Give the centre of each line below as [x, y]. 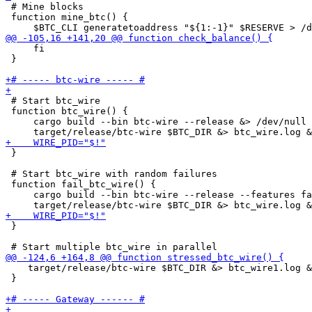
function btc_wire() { [78, 111]
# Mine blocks [45, 7]
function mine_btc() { [67, 17]
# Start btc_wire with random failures [111, 174]
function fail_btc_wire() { [92, 184]
